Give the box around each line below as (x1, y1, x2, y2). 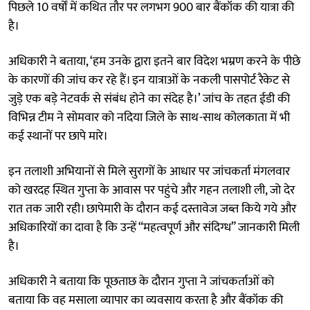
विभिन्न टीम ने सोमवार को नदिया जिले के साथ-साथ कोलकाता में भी (8, 107, 290, 128)
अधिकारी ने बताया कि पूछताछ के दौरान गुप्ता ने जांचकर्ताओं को (8, 271, 274, 292)
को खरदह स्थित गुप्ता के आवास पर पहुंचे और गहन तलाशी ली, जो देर (8, 179, 295, 201)
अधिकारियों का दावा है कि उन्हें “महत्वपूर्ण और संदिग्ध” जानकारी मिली (8, 217, 300, 238)
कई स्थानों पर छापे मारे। (8, 125, 108, 147)
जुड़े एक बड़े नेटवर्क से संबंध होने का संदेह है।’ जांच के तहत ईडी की (8, 88, 290, 109)
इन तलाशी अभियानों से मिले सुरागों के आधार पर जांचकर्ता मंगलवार (8, 161, 290, 182)
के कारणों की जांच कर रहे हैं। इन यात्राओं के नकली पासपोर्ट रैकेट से (8, 69, 290, 91)
